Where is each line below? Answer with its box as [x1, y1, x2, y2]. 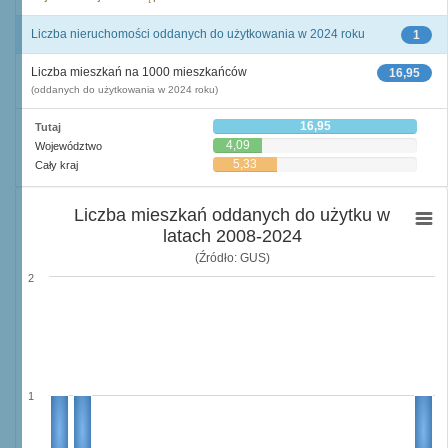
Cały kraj [35, 159, 78, 171]
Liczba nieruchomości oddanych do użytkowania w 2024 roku [31, 27, 365, 41]
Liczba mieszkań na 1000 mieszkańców [31, 65, 247, 79]
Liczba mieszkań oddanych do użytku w [74, 205, 391, 225]
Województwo [35, 140, 102, 152]
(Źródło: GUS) [194, 250, 270, 265]
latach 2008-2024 [162, 226, 302, 246]
